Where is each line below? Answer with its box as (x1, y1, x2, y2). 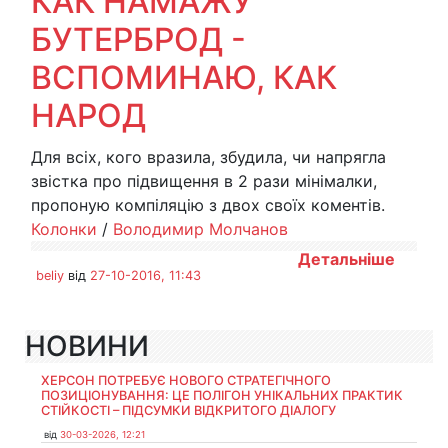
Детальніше (298, 249, 395, 269)
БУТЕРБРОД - (31, 20, 246, 59)
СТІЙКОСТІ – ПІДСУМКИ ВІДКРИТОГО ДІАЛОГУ (41, 403, 336, 418)
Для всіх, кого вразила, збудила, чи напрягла (31, 147, 386, 167)
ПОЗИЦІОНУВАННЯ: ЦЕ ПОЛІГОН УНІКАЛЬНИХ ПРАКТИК (41, 388, 403, 403)
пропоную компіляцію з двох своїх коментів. (31, 195, 385, 215)
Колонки (31, 219, 97, 239)
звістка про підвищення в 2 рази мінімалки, (31, 171, 377, 191)
